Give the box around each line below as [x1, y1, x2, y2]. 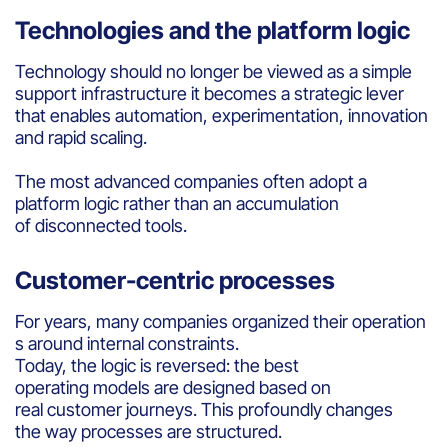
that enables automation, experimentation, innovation [15, 104, 428, 126]
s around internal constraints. [15, 332, 243, 354]
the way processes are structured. [15, 420, 286, 442]
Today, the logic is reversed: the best [15, 354, 299, 376]
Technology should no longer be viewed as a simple [15, 60, 412, 82]
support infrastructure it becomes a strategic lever [15, 82, 404, 104]
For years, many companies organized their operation [15, 310, 426, 332]
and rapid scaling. [15, 126, 151, 148]
